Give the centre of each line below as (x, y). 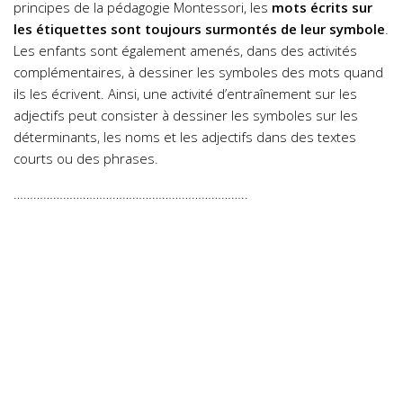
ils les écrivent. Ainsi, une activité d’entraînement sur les (185, 94)
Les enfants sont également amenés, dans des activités (185, 50)
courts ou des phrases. (86, 158)
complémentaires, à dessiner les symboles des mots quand (198, 72)
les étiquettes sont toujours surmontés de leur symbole (199, 29)
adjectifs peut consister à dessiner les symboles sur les (186, 115)
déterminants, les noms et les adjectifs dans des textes (185, 137)
